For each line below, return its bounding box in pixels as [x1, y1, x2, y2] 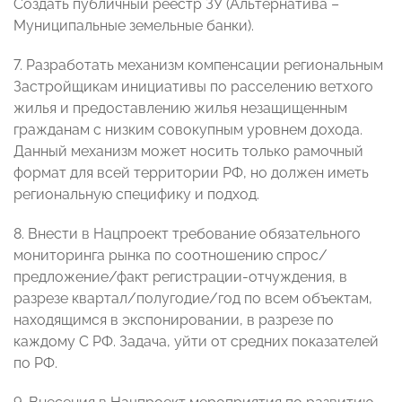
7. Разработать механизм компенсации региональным [13, 57, 383, 74]
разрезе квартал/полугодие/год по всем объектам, [13, 290, 372, 308]
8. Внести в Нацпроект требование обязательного [13, 225, 361, 243]
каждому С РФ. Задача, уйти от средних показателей [13, 333, 379, 351]
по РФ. [13, 354, 57, 372]
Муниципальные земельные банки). [13, 17, 254, 35]
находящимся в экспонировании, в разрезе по [13, 311, 334, 329]
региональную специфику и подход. [13, 186, 259, 204]
